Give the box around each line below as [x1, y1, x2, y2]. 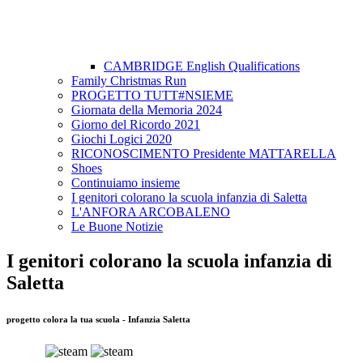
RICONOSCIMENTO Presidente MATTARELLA [71, 147, 336, 161]
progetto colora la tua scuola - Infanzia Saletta [6, 314, 190, 325]
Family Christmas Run [71, 74, 186, 88]
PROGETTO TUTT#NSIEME [71, 88, 233, 103]
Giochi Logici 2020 [71, 132, 172, 147]
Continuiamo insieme [71, 176, 180, 190]
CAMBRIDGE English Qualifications [104, 59, 300, 74]
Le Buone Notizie [71, 220, 163, 234]
